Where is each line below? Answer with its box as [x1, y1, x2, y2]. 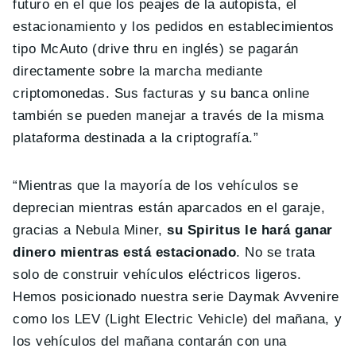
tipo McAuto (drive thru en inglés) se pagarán [13, 41, 299, 57]
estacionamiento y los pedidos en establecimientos [13, 19, 335, 35]
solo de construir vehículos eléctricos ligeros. [13, 267, 302, 283]
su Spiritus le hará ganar [167, 222, 333, 238]
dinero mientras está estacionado [13, 245, 237, 261]
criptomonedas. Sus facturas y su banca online [13, 86, 310, 102]
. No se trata [236, 245, 315, 261]
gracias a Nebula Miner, [13, 222, 168, 238]
